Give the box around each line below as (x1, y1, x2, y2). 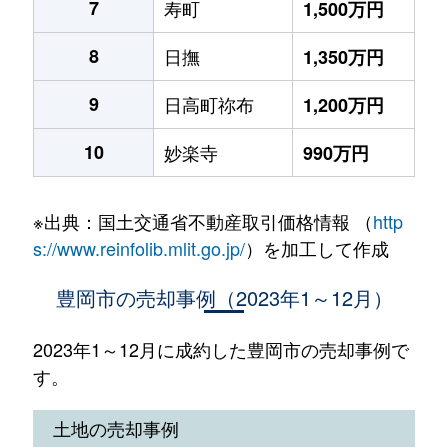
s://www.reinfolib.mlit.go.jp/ (32, 235, 245, 261)
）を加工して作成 (244, 235, 389, 261)
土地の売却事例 (52, 415, 179, 441)
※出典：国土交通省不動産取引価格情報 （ (32, 208, 373, 234)
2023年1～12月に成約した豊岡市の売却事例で (32, 336, 409, 362)
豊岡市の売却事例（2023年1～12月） (55, 283, 393, 312)
